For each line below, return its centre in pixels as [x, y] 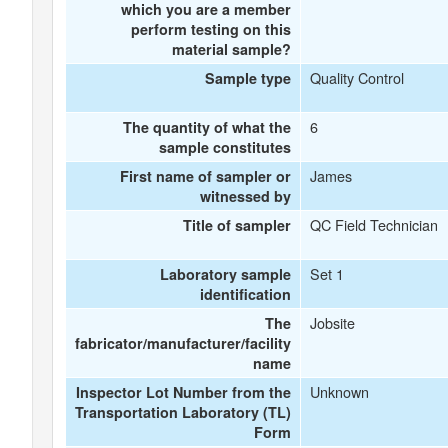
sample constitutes [225, 147]
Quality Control [356, 77]
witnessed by [246, 196]
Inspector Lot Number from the [184, 392]
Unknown [339, 391]
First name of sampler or [206, 176]
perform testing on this [211, 29]
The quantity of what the [207, 127]
